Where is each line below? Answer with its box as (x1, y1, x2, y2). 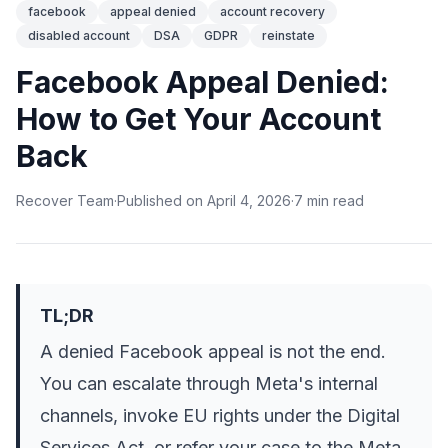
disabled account (28, 28, 130, 44)
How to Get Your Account (16, 101, 381, 138)
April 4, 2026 (207, 192, 291, 210)
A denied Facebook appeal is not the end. (40, 341, 386, 363)
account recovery (220, 4, 325, 20)
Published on (117, 192, 203, 210)
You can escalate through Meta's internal (40, 373, 378, 395)
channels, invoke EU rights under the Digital (40, 405, 400, 427)
